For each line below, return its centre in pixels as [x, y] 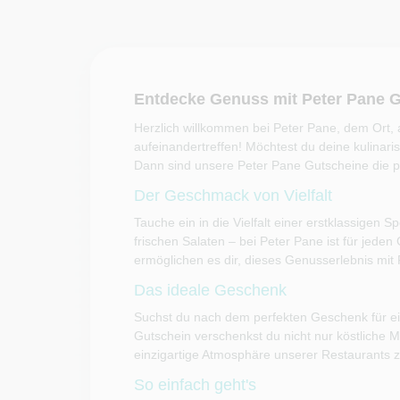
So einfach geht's [195, 385]
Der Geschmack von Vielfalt [233, 196]
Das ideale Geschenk [210, 290]
